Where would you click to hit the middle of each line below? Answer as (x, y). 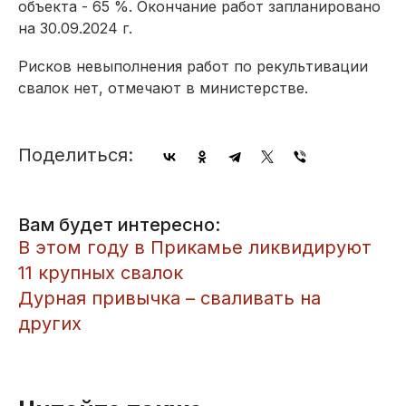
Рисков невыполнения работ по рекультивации (193, 66)
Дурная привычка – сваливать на (169, 298)
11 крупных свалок (101, 272)
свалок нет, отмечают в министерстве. (163, 87)
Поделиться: (76, 155)
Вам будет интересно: (119, 224)
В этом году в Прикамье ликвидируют (195, 247)
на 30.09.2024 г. (75, 28)
